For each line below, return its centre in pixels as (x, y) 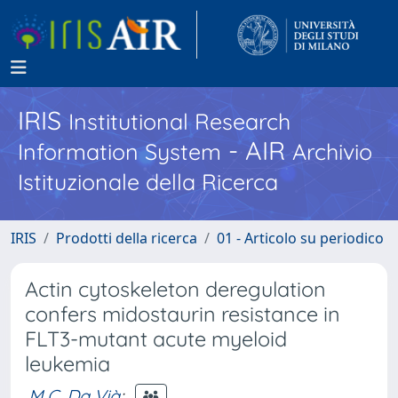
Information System (119, 151)
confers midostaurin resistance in (183, 314)
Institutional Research (179, 121)
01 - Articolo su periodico (300, 238)
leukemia (68, 364)
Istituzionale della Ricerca (148, 182)
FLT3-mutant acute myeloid (156, 339)
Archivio (332, 151)
